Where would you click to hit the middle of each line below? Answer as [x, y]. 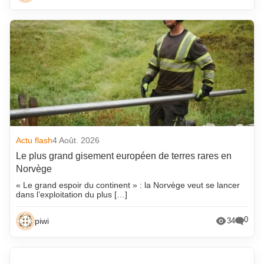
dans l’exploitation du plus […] [72, 194]
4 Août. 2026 [76, 140]
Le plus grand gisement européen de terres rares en [124, 156]
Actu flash [34, 140]
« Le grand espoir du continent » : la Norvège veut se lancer [128, 185]
